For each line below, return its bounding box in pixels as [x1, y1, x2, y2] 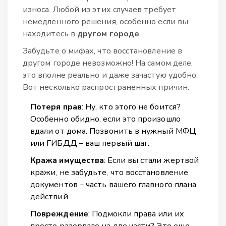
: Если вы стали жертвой [104, 154, 199, 166]
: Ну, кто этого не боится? [81, 101, 181, 112]
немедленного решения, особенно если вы [23, 16, 189, 27]
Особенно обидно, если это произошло [30, 113, 181, 125]
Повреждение [30, 208, 88, 219]
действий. [30, 191, 70, 202]
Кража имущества [30, 154, 104, 166]
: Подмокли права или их [88, 208, 184, 219]
